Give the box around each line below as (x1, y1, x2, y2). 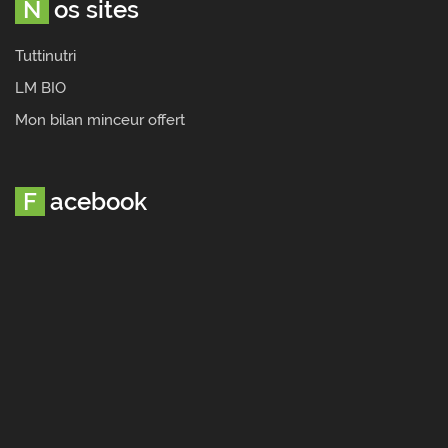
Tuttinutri (15, 47, 76, 65)
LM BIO (15, 79, 66, 97)
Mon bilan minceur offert (15, 111, 185, 129)
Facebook (50, 187, 147, 216)
